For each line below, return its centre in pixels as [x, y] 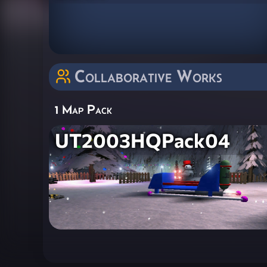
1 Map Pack [83, 109]
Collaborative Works [148, 76]
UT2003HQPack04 [142, 140]
